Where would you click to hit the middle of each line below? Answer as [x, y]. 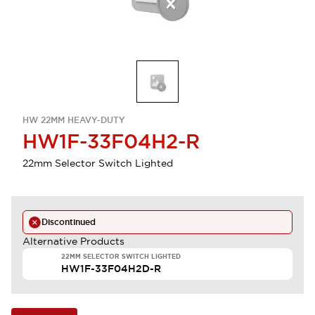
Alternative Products [73, 241]
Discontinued [69, 222]
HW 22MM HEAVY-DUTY [74, 120]
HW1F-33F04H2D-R [111, 269]
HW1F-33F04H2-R [111, 141]
